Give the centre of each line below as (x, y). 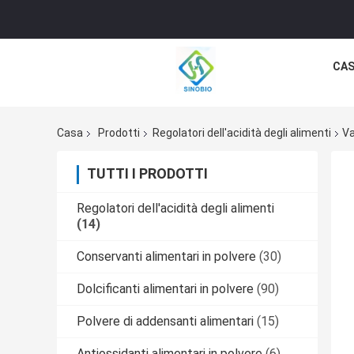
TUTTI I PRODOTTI (147, 174)
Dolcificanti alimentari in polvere (165, 289)
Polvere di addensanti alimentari (165, 322)
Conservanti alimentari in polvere (166, 257)
